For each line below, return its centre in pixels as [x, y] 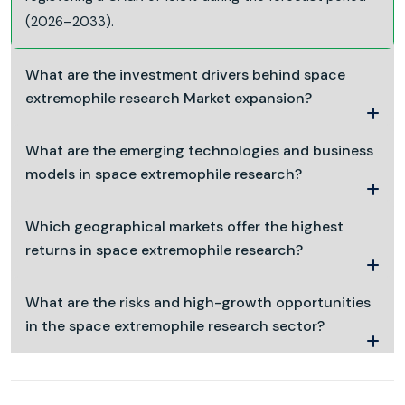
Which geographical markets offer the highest [184, 226]
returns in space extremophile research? [164, 250]
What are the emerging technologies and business [199, 150]
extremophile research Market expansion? [169, 98]
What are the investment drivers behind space [185, 74]
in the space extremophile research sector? [175, 325]
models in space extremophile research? [164, 174]
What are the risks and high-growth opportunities [198, 302]
